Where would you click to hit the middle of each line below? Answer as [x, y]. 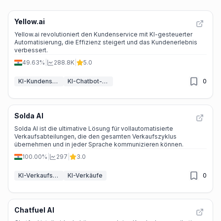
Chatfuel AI [34, 210]
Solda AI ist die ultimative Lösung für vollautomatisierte [94, 129]
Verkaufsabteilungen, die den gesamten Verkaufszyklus [95, 136]
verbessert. [31, 50]
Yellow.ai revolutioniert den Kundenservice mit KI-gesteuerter [103, 34]
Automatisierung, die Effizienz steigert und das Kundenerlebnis [106, 42]
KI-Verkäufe [85, 175]
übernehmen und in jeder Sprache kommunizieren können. [99, 144]
